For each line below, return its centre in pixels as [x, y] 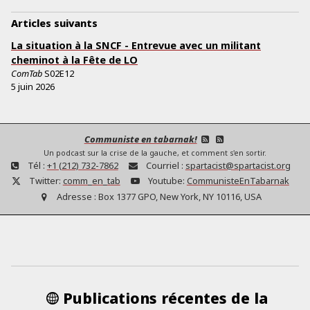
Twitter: [45, 181]
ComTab [27, 74]
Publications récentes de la [166, 298]
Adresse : [76, 196]
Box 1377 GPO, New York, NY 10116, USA [180, 196]
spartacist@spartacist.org [238, 166]
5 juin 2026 [33, 87]
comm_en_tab [91, 181]
